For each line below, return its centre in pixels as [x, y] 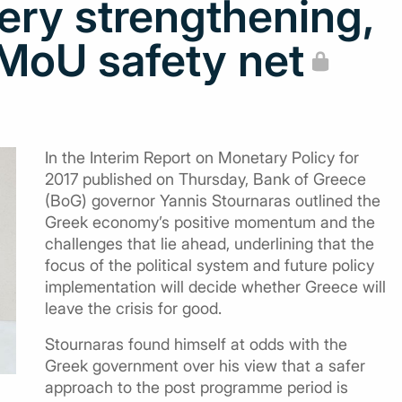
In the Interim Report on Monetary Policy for [202, 157]
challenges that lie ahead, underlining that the [210, 244]
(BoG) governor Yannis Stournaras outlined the [213, 201]
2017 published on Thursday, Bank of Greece [205, 179]
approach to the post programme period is [197, 387]
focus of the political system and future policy [210, 265]
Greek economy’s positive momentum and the [210, 222]
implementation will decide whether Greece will [215, 287]
